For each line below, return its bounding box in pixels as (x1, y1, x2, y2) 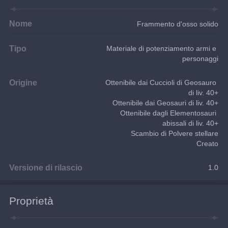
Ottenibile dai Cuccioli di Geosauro (105, 78, 219, 87)
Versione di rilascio (9, 162, 83, 172)
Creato (196, 139, 219, 148)
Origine (9, 77, 38, 87)
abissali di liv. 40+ (162, 119, 219, 127)
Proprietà (9, 195, 54, 207)
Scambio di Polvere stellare (131, 129, 219, 137)
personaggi (182, 54, 219, 63)
